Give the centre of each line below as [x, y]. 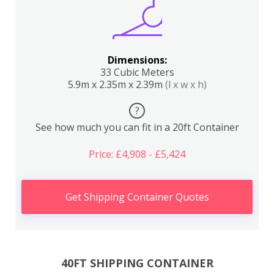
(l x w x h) [186, 84]
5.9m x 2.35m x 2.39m [116, 84]
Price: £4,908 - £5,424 [137, 154]
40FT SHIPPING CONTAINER [137, 263]
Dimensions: [137, 60]
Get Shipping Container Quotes [137, 197]
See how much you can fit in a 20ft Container [137, 127]
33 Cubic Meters [137, 72]
